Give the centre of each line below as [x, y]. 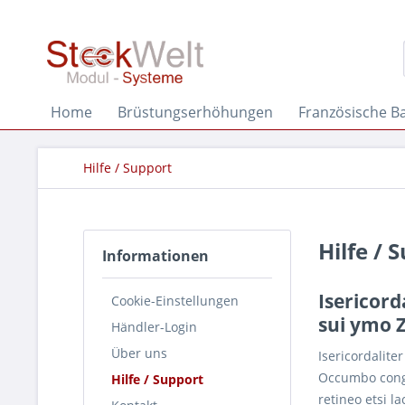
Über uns [139, 353]
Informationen [155, 256]
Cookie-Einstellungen [175, 300]
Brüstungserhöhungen [195, 112]
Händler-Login [154, 326]
